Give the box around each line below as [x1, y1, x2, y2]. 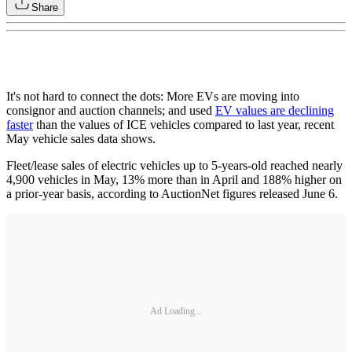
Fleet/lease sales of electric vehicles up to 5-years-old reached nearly [6, 158, 343, 172]
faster [6, 117, 33, 131]
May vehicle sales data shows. [6, 131, 156, 145]
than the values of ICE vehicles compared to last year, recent [33, 117, 334, 131]
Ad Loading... [150, 306, 202, 317]
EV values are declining [215, 103, 334, 117]
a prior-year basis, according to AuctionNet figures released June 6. [6, 186, 338, 200]
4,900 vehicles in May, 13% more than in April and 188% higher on [6, 172, 342, 186]
